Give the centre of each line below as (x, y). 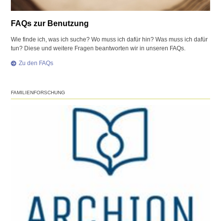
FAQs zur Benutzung (50, 23)
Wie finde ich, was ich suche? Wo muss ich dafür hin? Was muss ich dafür (110, 40)
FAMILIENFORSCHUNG (38, 92)
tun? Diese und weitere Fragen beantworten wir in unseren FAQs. (98, 49)
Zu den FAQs (36, 63)
